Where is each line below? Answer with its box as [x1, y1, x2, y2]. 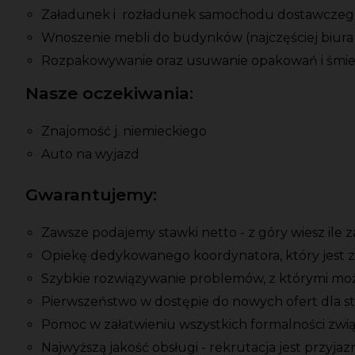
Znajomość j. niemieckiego [41, 124, 207, 139]
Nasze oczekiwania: [25, 83, 193, 104]
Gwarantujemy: [25, 185, 157, 205]
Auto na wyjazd [41, 147, 139, 162]
